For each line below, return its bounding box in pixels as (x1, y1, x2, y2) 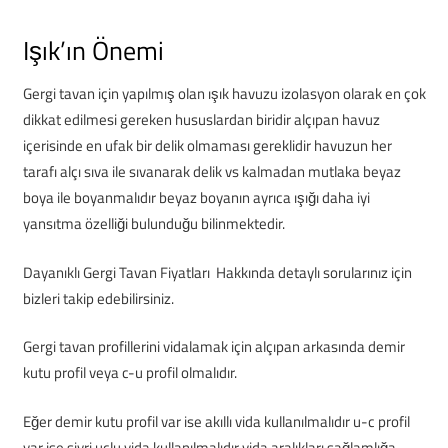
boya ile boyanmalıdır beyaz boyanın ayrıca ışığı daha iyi (22, 186, 370, 209)
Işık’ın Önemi (22, 31, 164, 70)
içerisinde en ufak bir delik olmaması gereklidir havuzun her (22, 134, 392, 157)
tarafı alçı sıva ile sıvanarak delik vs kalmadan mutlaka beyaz (22, 160, 401, 183)
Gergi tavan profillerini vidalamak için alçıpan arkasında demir (22, 335, 405, 358)
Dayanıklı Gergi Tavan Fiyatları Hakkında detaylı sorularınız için (22, 260, 412, 284)
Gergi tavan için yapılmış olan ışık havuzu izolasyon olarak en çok (22, 82, 426, 105)
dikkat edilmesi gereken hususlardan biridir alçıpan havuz (22, 108, 380, 131)
